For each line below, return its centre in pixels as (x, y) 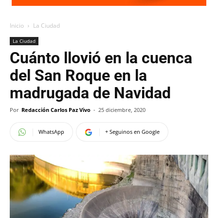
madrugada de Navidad (90, 93)
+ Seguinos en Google (132, 132)
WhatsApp (51, 132)
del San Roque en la (78, 75)
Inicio (17, 26)
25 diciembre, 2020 (122, 110)
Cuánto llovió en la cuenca (101, 58)
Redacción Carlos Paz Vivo (56, 110)
